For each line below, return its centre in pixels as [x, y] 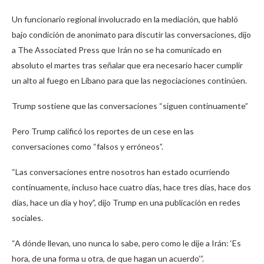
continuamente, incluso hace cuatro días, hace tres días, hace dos [131, 187]
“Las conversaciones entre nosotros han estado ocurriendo [121, 172]
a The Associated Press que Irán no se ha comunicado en [117, 50]
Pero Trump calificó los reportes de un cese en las [103, 131]
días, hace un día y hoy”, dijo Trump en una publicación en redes [126, 203]
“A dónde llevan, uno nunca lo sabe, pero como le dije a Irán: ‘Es [126, 243]
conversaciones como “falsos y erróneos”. [88, 147]
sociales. [27, 218]
